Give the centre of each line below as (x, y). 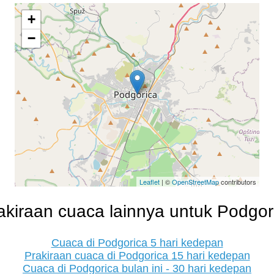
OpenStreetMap (195, 182)
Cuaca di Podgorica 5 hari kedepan (137, 243)
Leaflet (150, 182)
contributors (238, 182)
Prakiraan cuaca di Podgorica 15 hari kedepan (137, 256)
